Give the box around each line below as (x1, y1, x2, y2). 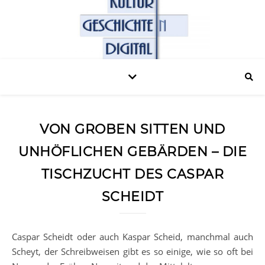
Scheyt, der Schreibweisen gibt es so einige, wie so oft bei (12, 245, 253, 257)
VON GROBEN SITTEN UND (40, 121, 225, 137)
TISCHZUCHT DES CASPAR (41, 166, 224, 182)
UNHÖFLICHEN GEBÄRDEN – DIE (18, 144, 247, 160)
